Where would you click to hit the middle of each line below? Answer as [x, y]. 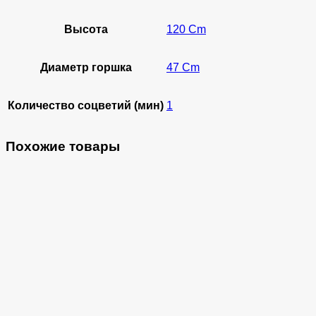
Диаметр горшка [86, 68]
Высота [86, 30]
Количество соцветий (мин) [86, 106]
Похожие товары [63, 147]
